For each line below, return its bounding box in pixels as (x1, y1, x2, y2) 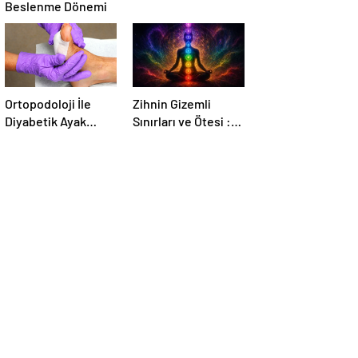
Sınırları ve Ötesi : (133, 113, 231, 129)
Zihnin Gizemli (133, 96, 211, 112)
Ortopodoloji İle (5, 96, 91, 112)
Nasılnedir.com (133, 131, 217, 147)
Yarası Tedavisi (5, 131, 87, 147)
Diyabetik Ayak (5, 113, 86, 129)
